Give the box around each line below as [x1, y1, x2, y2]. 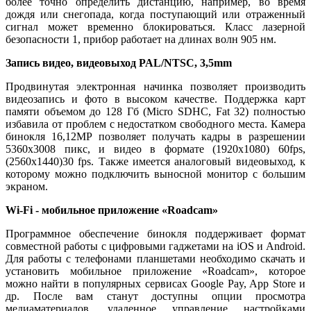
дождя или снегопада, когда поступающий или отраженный [6, 8, 305, 20]
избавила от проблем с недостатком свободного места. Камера [6, 117, 305, 130]
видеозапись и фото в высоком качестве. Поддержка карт [6, 92, 305, 105]
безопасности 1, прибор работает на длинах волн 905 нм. [6, 33, 276, 45]
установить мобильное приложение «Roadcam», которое [6, 264, 305, 277]
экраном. [6, 180, 48, 192]
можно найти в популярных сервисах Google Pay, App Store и [6, 277, 305, 289]
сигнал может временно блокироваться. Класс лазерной [6, 20, 305, 33]
